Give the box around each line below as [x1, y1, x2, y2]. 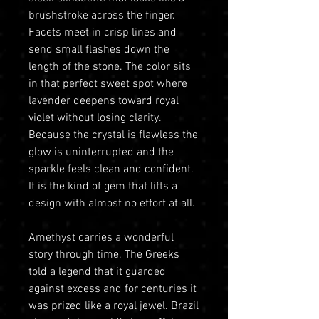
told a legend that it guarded [28, 264, 166, 279]
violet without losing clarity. [28, 110, 161, 125]
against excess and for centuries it [28, 281, 197, 296]
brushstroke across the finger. [28, 8, 175, 23]
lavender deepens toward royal [28, 93, 179, 108]
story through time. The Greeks [28, 247, 179, 262]
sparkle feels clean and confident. [28, 162, 194, 177]
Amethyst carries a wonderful [28, 230, 174, 245]
